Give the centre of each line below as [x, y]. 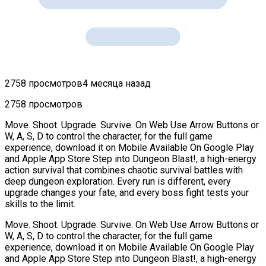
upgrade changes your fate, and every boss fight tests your [127, 192]
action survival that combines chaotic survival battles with [124, 170]
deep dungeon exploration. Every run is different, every [118, 181]
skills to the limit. [40, 204]
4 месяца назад [117, 83]
